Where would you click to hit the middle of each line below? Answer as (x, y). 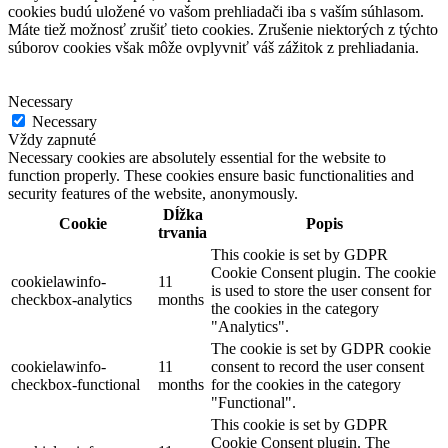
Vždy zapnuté (52, 139)
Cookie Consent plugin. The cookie (323, 272)
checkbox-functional (75, 384)
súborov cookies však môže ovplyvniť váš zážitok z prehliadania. (213, 47)
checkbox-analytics (71, 299)
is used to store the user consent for (321, 290)
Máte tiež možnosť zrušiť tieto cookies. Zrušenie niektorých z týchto (223, 29)
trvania (182, 232)
